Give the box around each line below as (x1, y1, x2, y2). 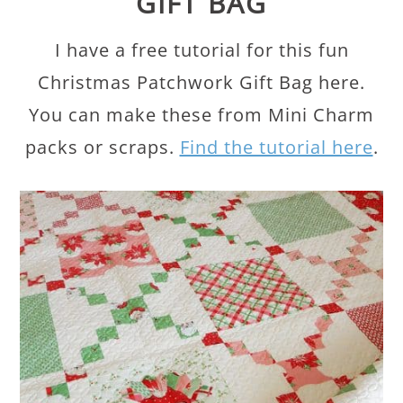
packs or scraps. (24, 134, 180, 159)
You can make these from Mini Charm (29, 102, 374, 127)
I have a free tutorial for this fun (54, 37, 349, 62)
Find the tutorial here (179, 134, 373, 159)
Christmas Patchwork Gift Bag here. (38, 69, 365, 94)
